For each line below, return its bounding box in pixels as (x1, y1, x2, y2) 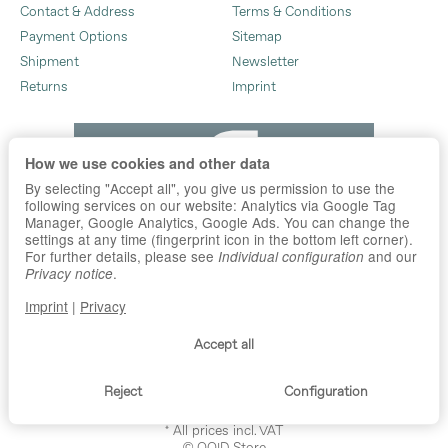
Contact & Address (20, 5, 135, 19)
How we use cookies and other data (25, 153, 270, 174)
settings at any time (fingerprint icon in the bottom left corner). (25, 229, 413, 250)
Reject (103, 385, 142, 399)
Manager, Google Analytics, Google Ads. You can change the (25, 212, 410, 233)
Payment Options (20, 30, 128, 44)
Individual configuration (218, 247, 364, 267)
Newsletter (232, 55, 299, 69)
